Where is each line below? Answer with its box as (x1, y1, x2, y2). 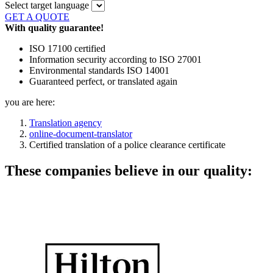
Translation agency (29, 118, 102, 129)
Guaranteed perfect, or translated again (29, 76, 177, 87)
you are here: (5, 97, 55, 108)
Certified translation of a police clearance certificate (29, 140, 225, 151)
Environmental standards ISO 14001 (29, 65, 169, 76)
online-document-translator (29, 129, 132, 140)
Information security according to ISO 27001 (29, 54, 202, 65)
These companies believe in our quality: (5, 162, 252, 179)
